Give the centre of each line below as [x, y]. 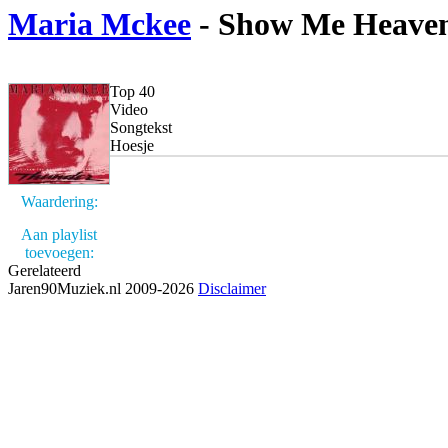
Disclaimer [232, 288]
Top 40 [132, 91]
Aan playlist [59, 234]
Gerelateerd [44, 270]
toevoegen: [59, 252]
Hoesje [132, 145]
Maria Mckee [99, 24]
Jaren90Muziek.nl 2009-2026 [103, 288]
